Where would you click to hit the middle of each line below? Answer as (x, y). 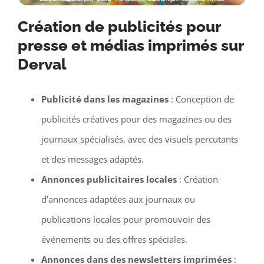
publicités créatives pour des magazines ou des (136, 119)
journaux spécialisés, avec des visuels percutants (139, 139)
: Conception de (201, 99)
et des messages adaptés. (92, 159)
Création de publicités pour (119, 26)
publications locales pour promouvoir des (126, 219)
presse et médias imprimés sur (130, 45)
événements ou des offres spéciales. (114, 239)
